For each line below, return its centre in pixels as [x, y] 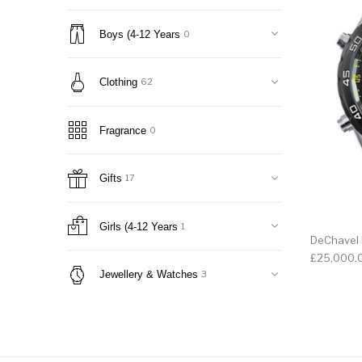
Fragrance [123, 130]
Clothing [118, 82]
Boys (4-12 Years [140, 34]
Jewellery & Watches [149, 275]
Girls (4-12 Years [139, 226]
